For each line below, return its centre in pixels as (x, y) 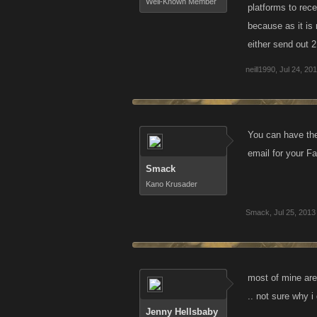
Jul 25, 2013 (295, 212)
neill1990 (260, 69)
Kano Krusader (172, 184)
